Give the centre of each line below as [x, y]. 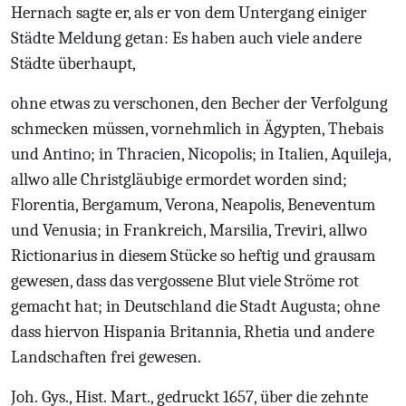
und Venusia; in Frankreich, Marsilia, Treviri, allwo [189, 230]
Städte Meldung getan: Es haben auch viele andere [186, 38]
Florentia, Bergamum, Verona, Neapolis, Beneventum [193, 205]
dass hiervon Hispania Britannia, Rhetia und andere [193, 332]
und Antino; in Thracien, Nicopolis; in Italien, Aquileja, [201, 154]
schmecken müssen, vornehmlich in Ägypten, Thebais [197, 129]
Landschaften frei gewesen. [106, 357]
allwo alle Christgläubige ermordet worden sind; [179, 179]
